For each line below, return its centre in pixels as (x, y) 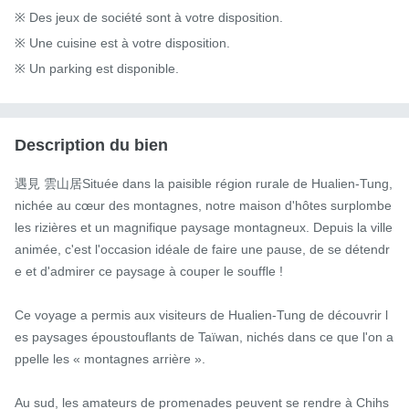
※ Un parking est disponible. (97, 69)
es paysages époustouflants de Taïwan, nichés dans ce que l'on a (204, 337)
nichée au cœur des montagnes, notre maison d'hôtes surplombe (203, 206)
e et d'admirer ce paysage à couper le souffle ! (149, 272)
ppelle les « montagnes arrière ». (110, 359)
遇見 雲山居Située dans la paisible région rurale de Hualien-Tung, (204, 184)
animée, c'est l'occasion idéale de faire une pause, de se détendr (202, 250)
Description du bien (91, 146)
